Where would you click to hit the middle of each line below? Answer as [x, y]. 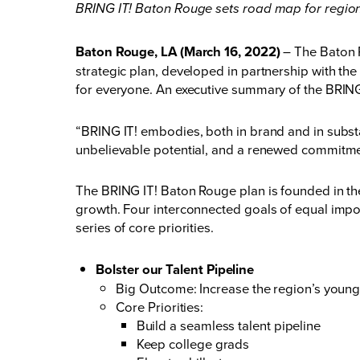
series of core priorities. [145, 227]
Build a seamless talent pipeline [229, 325]
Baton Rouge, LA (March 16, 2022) [178, 51]
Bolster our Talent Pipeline [175, 269]
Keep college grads [193, 343]
